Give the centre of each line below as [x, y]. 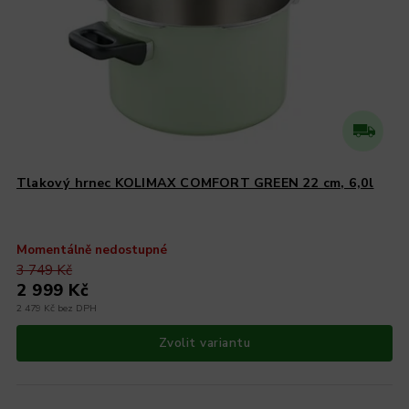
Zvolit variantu [204, 343]
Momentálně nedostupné [92, 249]
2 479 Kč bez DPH [57, 308]
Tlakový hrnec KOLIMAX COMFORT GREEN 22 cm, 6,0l [195, 183]
